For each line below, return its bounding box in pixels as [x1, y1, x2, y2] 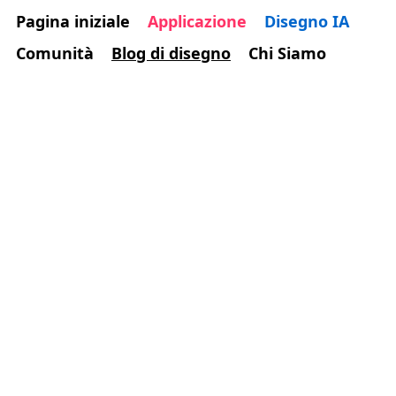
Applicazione [148, 11, 247, 32]
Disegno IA [264, 11, 349, 32]
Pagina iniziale [16, 11, 130, 32]
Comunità [16, 42, 94, 64]
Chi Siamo [248, 42, 326, 64]
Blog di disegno [111, 42, 231, 64]
